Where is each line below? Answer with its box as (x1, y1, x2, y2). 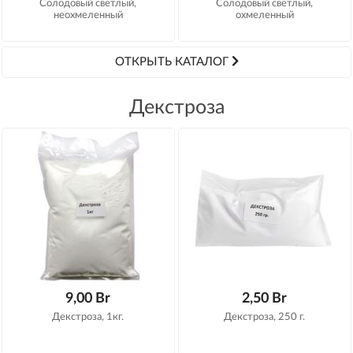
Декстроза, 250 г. (224, 311, 306, 322)
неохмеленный (53, 9, 123, 20)
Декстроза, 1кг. (52, 311, 124, 322)
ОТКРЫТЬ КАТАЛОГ (114, 56, 232, 69)
